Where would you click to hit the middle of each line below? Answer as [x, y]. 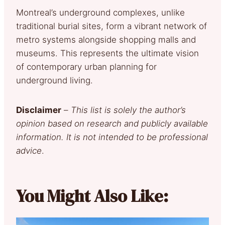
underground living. [54, 80]
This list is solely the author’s [128, 110]
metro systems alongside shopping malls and [106, 39]
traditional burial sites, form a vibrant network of [111, 26]
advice [29, 150]
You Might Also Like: [92, 196]
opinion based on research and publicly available [112, 123]
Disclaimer [39, 110]
